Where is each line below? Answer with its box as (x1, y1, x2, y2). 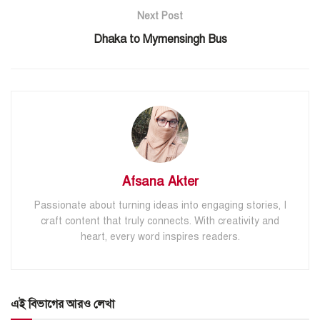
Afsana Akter (121, 174, 199, 190)
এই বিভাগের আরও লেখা (11, 297, 114, 312)
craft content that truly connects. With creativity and (41, 215, 279, 228)
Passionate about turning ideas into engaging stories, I (34, 199, 286, 212)
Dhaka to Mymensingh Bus (93, 32, 227, 47)
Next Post (137, 10, 183, 23)
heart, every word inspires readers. (80, 231, 240, 244)
